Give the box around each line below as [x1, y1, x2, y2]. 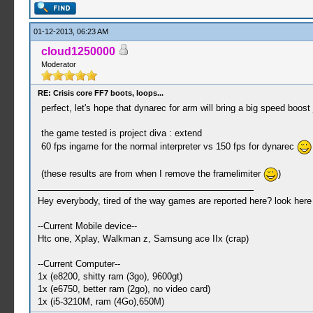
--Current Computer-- [37, 259, 120, 269]
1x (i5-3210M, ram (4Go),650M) [37, 296, 164, 307]
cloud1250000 [41, 45, 115, 57]
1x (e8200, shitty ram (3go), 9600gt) [37, 271, 182, 282]
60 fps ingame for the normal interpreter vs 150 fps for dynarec [41, 140, 297, 152]
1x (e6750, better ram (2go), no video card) [37, 284, 210, 294]
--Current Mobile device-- [37, 221, 137, 231]
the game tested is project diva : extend [41, 128, 202, 138]
